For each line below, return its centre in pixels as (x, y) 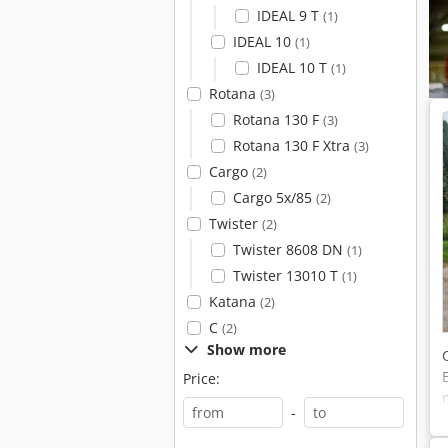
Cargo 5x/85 (274, 197)
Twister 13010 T (287, 275)
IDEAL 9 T (289, 15)
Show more (246, 349)
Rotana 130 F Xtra (293, 145)
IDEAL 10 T (293, 67)
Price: (201, 378)
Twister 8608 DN (289, 249)
